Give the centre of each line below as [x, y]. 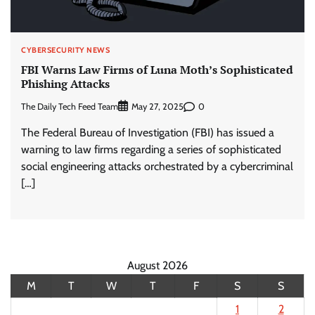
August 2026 [157, 266]
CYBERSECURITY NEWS [65, 50]
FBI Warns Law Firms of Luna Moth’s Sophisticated [157, 70]
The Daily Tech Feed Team [70, 106]
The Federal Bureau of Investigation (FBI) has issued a [148, 133]
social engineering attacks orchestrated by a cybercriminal [157, 167]
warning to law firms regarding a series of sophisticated [151, 150]
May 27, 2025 [157, 107]
